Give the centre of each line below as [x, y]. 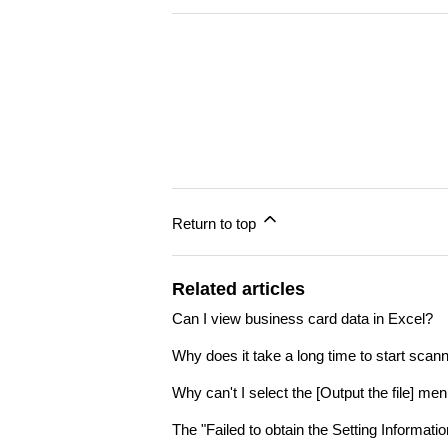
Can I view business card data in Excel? [302, 319]
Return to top [216, 224]
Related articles [238, 289]
